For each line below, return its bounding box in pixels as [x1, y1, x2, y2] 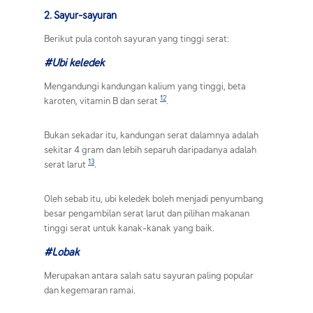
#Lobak [44, 244, 79, 259]
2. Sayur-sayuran [44, 8, 117, 22]
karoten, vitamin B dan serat [44, 94, 160, 107]
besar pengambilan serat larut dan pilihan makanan [44, 206, 249, 219]
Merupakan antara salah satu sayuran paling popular [44, 268, 254, 282]
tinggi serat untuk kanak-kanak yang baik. [44, 221, 214, 234]
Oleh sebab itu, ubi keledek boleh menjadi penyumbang [44, 191, 263, 205]
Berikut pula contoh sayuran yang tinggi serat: [44, 31, 229, 45]
